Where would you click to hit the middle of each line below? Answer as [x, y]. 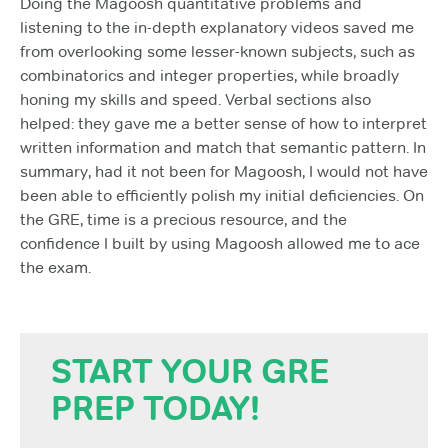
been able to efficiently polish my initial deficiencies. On [222, 195]
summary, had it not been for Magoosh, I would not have [224, 171]
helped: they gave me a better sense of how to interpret [223, 123]
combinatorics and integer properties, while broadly [209, 75]
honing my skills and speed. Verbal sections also [195, 99]
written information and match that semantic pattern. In [223, 147]
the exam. [55, 267]
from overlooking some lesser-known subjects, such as [217, 51]
